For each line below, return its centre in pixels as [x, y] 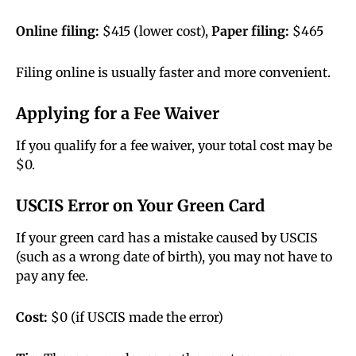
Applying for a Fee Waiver [118, 114]
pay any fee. [52, 276]
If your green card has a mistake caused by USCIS [167, 238]
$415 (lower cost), [155, 31]
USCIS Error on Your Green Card [140, 206]
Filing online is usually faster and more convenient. [173, 73]
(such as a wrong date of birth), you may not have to [174, 257]
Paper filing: [250, 31]
